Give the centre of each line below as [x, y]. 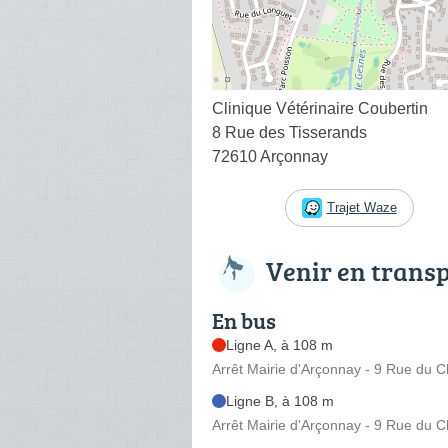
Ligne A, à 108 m [279, 344]
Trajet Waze [361, 207]
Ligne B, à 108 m [280, 400]
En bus [244, 320]
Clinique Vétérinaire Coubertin [320, 108]
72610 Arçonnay [270, 156]
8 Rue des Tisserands [289, 132]
